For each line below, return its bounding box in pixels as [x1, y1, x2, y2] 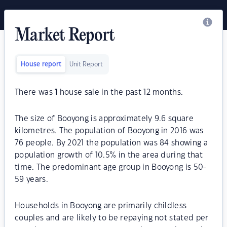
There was [15, 89, 55, 96]
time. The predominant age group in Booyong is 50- [15, 164, 207, 171]
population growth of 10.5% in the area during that [15, 152, 203, 159]
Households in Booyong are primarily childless [15, 202, 187, 210]
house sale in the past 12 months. [57, 89, 183, 96]
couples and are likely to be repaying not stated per [15, 214, 209, 222]
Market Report [15, 26, 115, 46]
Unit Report [69, 61, 103, 67]
